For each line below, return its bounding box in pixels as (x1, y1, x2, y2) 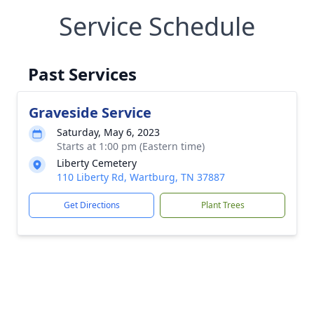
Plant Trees (200, 199, 245, 211)
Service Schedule (59, 9, 255, 43)
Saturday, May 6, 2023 (57, 125, 160, 139)
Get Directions (63, 199, 120, 211)
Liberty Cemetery (57, 156, 137, 170)
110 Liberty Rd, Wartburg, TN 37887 (57, 170, 225, 184)
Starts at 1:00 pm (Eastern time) (57, 139, 205, 153)
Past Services (28, 62, 137, 86)
